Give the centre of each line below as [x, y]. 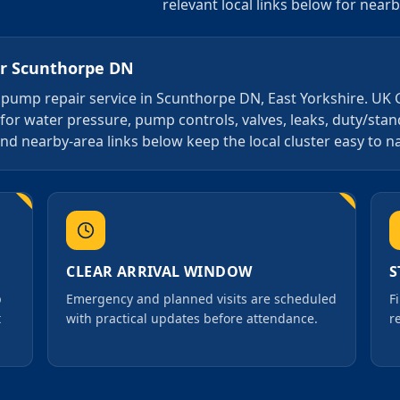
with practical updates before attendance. [192, 318]
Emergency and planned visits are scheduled [202, 299]
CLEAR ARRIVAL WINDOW [159, 271]
